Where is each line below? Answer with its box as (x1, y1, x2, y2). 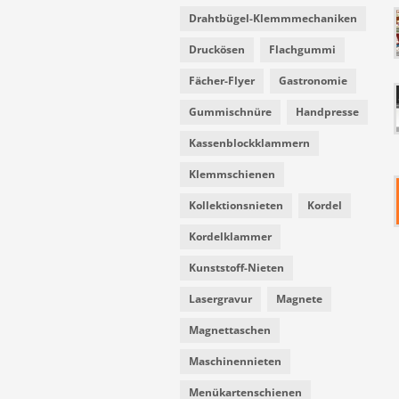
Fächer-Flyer (189, 73, 255, 89)
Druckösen (189, 42, 245, 58)
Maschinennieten (189, 354, 281, 370)
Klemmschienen (189, 167, 275, 183)
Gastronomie (279, 73, 347, 89)
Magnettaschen (189, 322, 271, 338)
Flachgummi (269, 42, 336, 58)
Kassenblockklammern (189, 135, 310, 151)
